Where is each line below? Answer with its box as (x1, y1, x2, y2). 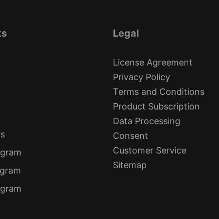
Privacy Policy (113, 71, 170, 82)
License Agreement (113, 57, 193, 67)
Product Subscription (113, 101, 200, 111)
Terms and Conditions (113, 86, 204, 97)
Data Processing (113, 115, 180, 126)
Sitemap (113, 159, 147, 170)
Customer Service (113, 145, 186, 155)
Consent (113, 130, 148, 141)
